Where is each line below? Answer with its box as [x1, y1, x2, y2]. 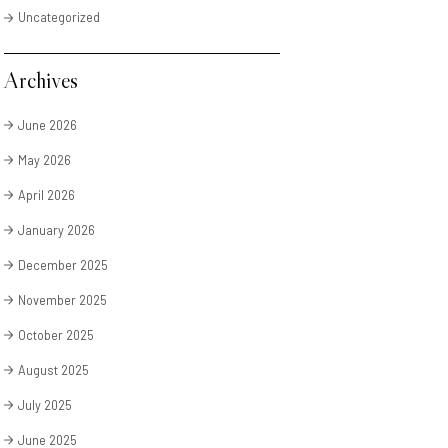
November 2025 [17, 291, 107, 308]
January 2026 [17, 221, 95, 238]
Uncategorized [17, 9, 100, 26]
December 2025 [17, 256, 108, 273]
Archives [3, 66, 78, 95]
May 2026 [17, 151, 71, 168]
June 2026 [17, 116, 77, 133]
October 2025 [17, 326, 94, 343]
